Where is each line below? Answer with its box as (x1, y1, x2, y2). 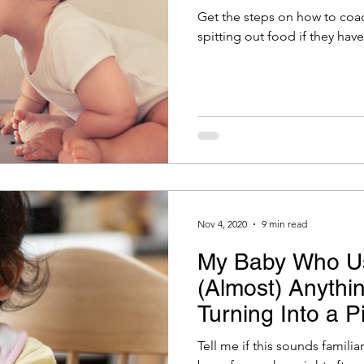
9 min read (262, 218, 307, 230)
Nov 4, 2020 (197, 218, 247, 230)
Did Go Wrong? (197, 326, 356, 353)
